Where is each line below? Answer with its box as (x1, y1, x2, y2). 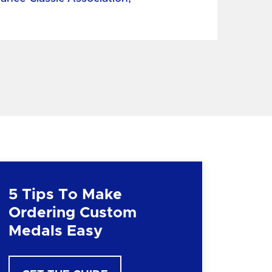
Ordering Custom (8, 205, 137, 220)
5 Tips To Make (8, 187, 122, 202)
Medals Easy (8, 223, 103, 239)
